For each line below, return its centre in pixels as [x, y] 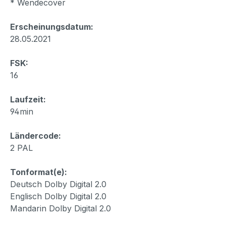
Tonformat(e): [39, 172]
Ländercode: [36, 135]
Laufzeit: [28, 99]
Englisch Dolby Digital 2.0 [58, 196]
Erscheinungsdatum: [52, 26]
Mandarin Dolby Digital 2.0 [61, 208]
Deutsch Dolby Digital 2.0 [58, 184]
